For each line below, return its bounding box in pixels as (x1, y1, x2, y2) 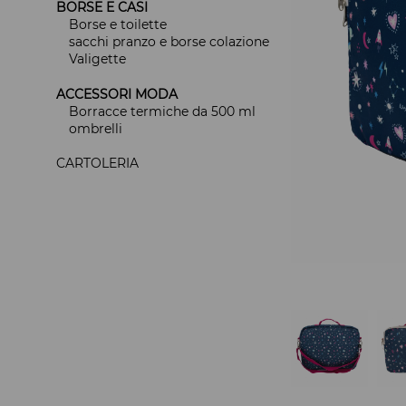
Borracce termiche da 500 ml (69, 103, 256, 121)
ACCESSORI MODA (56, 86, 178, 103)
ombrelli (69, 121, 122, 138)
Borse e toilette (69, 16, 167, 34)
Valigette (69, 51, 126, 68)
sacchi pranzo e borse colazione (69, 34, 269, 51)
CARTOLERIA (56, 155, 139, 172)
